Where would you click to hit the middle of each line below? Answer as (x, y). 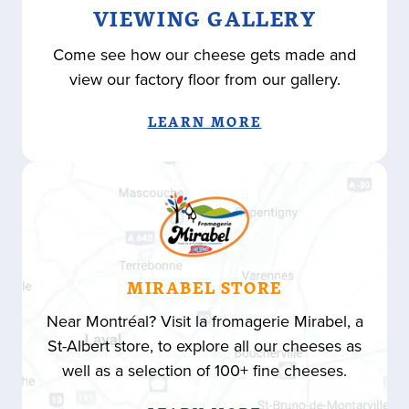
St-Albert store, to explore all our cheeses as (204, 346)
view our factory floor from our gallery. (204, 79)
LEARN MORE (204, 121)
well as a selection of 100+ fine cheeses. (204, 370)
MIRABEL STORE (204, 287)
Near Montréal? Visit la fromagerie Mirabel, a (204, 321)
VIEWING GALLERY (204, 18)
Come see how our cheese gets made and (204, 55)
